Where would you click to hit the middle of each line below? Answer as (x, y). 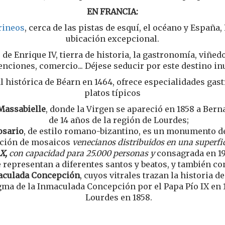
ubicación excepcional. (113, 39)
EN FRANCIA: (113, 12)
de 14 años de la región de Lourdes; (119, 120)
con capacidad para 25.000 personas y (81, 153)
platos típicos (113, 93)
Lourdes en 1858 (118, 197)
